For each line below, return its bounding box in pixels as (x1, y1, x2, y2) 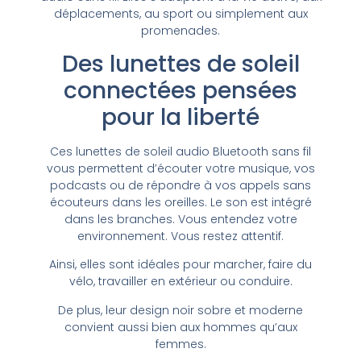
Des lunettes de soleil (61, 48, 300, 81)
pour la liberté (102, 102, 259, 134)
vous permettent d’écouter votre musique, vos (46, 160, 315, 177)
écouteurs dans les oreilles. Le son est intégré (49, 194, 312, 211)
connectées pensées (64, 75, 297, 107)
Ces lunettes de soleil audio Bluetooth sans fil (50, 143, 311, 160)
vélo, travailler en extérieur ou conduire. (68, 273, 293, 290)
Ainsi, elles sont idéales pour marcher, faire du (49, 256, 312, 273)
